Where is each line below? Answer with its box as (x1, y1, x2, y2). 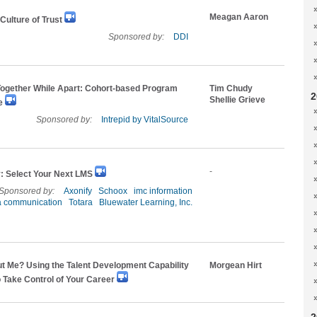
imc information (134, 186, 192, 196)
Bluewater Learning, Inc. (99, 197, 192, 207)
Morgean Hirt (209, 260, 262, 270)
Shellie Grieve (209, 95, 265, 105)
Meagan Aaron (209, 12, 268, 22)
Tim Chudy (209, 83, 253, 93)
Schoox (98, 186, 127, 196)
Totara (69, 197, 93, 207)
